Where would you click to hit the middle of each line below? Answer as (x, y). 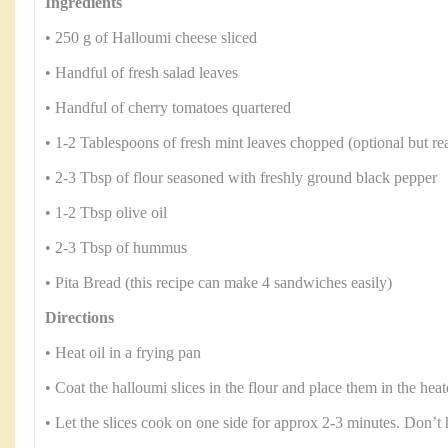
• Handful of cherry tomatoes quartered (168, 108)
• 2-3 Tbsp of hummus (116, 248)
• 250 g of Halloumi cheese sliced (151, 38)
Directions (79, 318)
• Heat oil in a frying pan (123, 353)
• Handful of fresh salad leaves (141, 73)
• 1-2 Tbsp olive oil (106, 213)
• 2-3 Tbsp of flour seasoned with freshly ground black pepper (241, 178)
